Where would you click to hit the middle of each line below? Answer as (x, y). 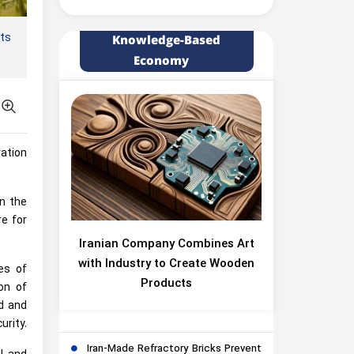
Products (166, 284)
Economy (161, 61)
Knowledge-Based (166, 41)
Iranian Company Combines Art (166, 245)
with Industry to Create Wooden (166, 264)
